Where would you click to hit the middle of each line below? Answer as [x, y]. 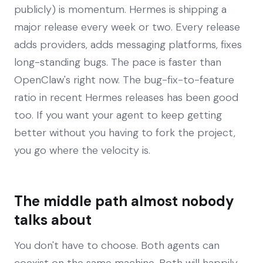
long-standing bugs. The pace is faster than [118, 62]
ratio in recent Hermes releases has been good [126, 97]
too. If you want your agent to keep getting [118, 115]
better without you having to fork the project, [125, 132]
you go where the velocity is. [82, 150]
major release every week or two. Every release [127, 27]
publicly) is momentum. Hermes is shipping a [120, 9]
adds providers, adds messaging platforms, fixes [128, 44]
